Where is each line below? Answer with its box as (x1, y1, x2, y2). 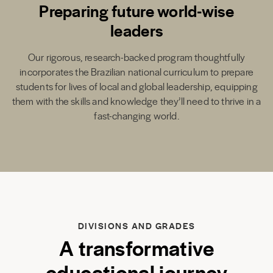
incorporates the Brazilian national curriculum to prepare (19, 64, 253, 79)
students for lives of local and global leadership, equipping (15, 79, 258, 93)
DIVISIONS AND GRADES (77, 219, 196, 232)
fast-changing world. (94, 108, 179, 122)
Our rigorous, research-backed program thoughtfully (27, 49, 246, 64)
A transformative (59, 232, 214, 262)
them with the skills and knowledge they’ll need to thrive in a (12, 93, 261, 108)
